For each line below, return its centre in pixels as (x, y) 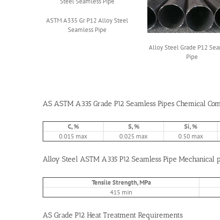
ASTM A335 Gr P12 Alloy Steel (87, 21)
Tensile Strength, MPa (121, 182)
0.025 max (134, 137)
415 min (121, 192)
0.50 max (191, 137)
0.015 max (73, 137)
